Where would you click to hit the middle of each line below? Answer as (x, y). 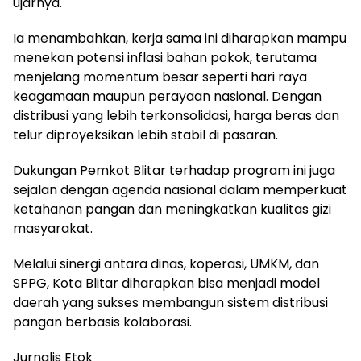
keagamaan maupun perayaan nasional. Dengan (167, 97)
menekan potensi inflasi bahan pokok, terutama (165, 58)
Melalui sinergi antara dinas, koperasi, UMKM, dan (166, 264)
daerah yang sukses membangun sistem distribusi (170, 303)
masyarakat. (53, 229)
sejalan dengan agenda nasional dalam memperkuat (180, 190)
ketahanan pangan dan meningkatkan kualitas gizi (172, 210)
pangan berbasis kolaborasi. (102, 322)
